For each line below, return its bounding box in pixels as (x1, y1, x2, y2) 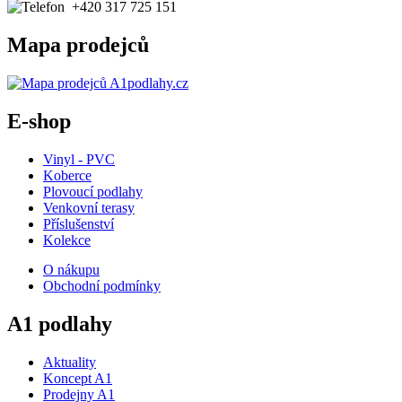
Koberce (43, 167, 92, 183)
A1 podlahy (7, 311, 112, 336)
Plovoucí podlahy (43, 183, 143, 199)
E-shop (7, 109, 71, 133)
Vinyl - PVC (43, 151, 115, 167)
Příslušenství (43, 215, 114, 232)
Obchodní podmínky (43, 277, 161, 293)
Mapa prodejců (7, 33, 149, 57)
